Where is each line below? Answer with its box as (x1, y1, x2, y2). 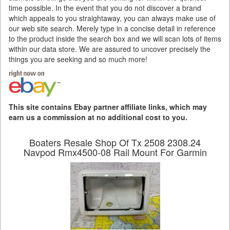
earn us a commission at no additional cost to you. (9, 112, 187, 122)
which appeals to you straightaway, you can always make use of (9, 13, 216, 23)
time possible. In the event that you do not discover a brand (9, 3, 201, 13)
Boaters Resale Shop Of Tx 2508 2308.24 (29, 136, 201, 149)
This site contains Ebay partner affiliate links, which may (9, 102, 207, 112)
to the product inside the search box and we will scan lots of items (9, 33, 221, 44)
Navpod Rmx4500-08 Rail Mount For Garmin (23, 145, 207, 159)
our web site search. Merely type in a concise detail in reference (9, 23, 216, 33)
